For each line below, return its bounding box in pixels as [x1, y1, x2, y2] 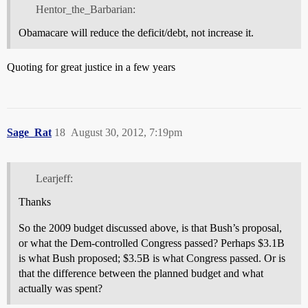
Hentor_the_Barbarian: [35, 3, 135, 16]
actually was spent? [19, 283, 102, 295]
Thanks [19, 196, 51, 208]
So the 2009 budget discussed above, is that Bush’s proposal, [19, 222, 282, 234]
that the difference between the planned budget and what [19, 267, 263, 280]
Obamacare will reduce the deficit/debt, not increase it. [19, 27, 254, 39]
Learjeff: [35, 173, 73, 185]
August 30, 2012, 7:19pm [71, 126, 182, 139]
